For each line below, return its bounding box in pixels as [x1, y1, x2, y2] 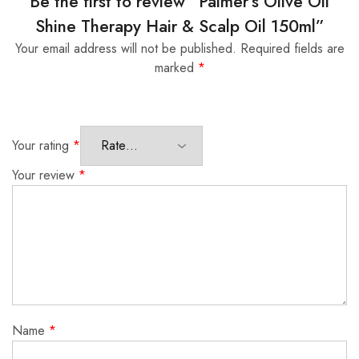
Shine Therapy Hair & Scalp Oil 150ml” [34, 14, 325, 39]
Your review [12, 166, 79, 185]
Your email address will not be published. [14, 39, 236, 58]
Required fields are [240, 39, 345, 58]
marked [154, 58, 198, 78]
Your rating [12, 136, 73, 155]
